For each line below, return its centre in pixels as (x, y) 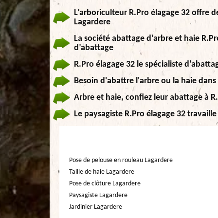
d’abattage (94, 48)
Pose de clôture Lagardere (105, 184)
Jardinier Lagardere (96, 207)
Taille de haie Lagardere (102, 172)
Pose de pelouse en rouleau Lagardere (121, 160)
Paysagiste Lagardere (98, 195)
